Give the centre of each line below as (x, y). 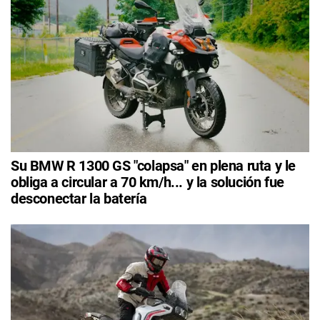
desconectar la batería (79, 198)
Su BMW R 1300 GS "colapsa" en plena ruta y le (154, 165)
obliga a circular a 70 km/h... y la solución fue (147, 182)
